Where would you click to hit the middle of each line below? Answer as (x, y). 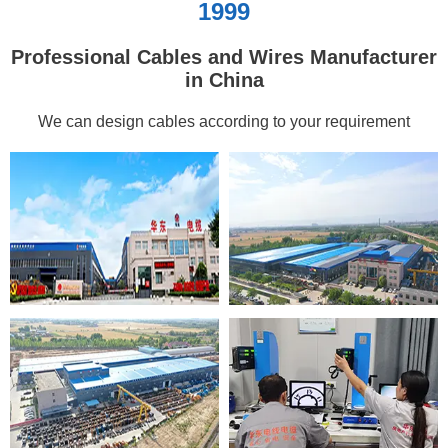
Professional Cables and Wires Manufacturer (224, 56)
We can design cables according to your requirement (224, 121)
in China (224, 79)
